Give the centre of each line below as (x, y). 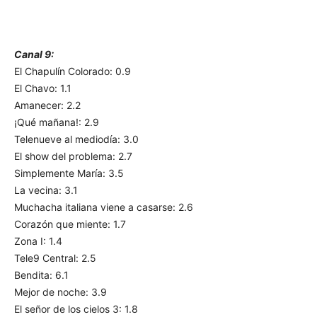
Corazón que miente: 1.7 (70, 224)
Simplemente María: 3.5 (69, 173)
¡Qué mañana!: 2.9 (57, 122)
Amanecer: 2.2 (47, 105)
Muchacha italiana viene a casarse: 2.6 (104, 207)
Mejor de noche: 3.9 (60, 292)
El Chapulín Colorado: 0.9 (73, 71)
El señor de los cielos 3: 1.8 (76, 309)
